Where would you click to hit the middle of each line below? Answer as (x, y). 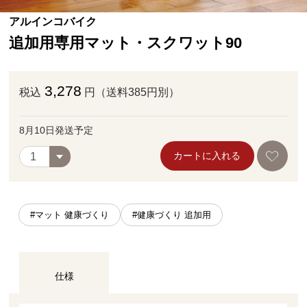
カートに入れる (207, 156)
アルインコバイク (53, 21)
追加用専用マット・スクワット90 (126, 42)
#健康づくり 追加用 (171, 214)
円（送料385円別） (132, 92)
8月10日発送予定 (57, 130)
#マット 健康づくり (69, 214)
